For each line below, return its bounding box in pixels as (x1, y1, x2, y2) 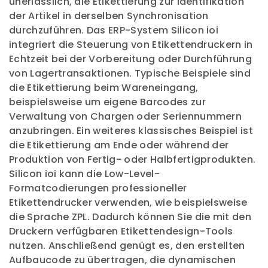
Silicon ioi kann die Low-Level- (9, 167, 160, 181)
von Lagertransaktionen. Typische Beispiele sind (9, 66, 251, 80)
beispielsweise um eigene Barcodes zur (9, 95, 206, 109)
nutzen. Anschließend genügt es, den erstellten (9, 239, 245, 252)
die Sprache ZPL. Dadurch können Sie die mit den (9, 210, 252, 224)
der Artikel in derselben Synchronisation (9, 9, 209, 23)
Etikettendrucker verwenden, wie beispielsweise (9, 196, 248, 209)
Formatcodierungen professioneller (9, 181, 187, 195)
